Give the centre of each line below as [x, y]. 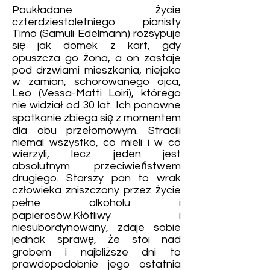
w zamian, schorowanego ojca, [96, 82]
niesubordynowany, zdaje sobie [96, 228]
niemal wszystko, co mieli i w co [96, 143]
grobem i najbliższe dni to [96, 252]
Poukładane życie [96, 10]
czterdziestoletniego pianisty [96, 22]
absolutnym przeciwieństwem [96, 166]
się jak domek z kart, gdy [96, 46]
